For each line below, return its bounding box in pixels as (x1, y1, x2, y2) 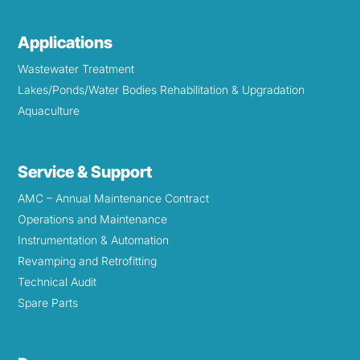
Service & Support (18, 162, 153, 182)
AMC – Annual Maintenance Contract (18, 191, 210, 206)
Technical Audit (18, 275, 97, 289)
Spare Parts (18, 296, 79, 310)
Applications (18, 33, 113, 53)
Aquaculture (18, 104, 80, 118)
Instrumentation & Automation (18, 233, 170, 247)
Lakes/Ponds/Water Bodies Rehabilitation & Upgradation (18, 83, 305, 97)
